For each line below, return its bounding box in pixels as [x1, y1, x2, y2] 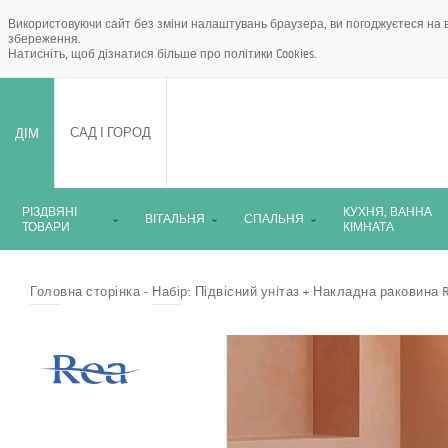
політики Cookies [224, 46, 314, 61]
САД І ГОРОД [70, 124, 151, 140]
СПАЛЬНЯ [244, 211, 304, 226]
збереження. [8, 31, 81, 46]
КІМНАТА [343, 219, 394, 234]
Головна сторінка [30, 283, 140, 299]
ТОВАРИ [22, 219, 70, 234]
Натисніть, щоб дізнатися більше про [8, 46, 224, 61]
